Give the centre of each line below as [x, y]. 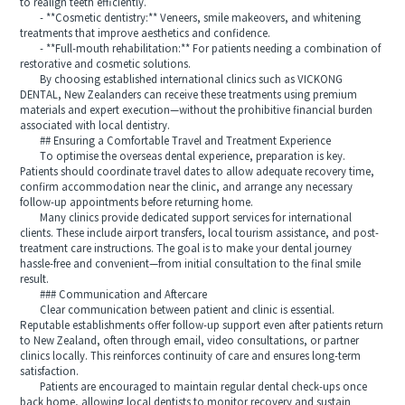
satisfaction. [50, 372]
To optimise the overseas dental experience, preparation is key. [183, 156]
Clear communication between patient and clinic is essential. [178, 310]
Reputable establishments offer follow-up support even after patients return [202, 325]
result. [35, 279]
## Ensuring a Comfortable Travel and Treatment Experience [176, 141]
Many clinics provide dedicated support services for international [186, 218]
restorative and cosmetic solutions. [106, 64]
